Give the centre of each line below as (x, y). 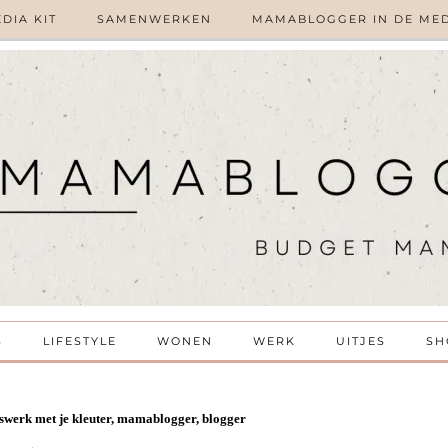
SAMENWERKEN (154, 19)
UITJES (360, 341)
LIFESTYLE (79, 341)
